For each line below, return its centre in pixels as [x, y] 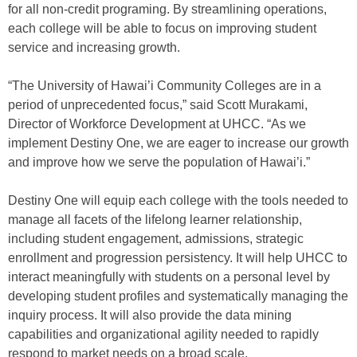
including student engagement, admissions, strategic [156, 239]
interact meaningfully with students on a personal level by [169, 277]
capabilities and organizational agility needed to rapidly [163, 334]
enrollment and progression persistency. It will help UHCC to [178, 258]
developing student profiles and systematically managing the [178, 296]
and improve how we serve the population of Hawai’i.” [159, 162]
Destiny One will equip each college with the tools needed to [178, 200]
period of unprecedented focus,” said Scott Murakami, [158, 105]
